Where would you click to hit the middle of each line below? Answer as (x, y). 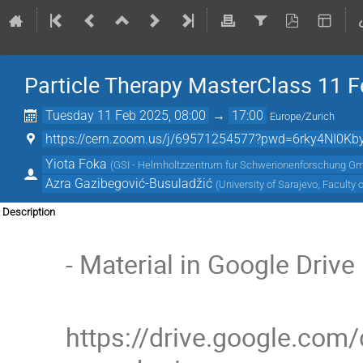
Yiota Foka (77, 164)
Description (29, 211)
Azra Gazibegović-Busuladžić (129, 183)
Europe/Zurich (303, 116)
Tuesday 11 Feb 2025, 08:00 (126, 115)
